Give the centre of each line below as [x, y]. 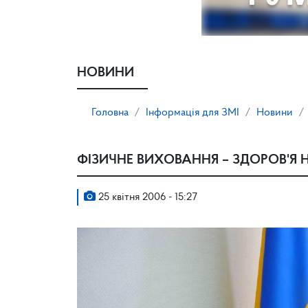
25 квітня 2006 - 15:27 [146, 197]
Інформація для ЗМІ [192, 113]
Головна [110, 113]
